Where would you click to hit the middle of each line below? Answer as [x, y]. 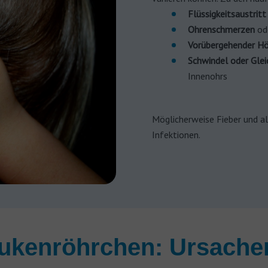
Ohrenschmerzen [223, 29]
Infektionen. [176, 135]
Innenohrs [208, 76]
